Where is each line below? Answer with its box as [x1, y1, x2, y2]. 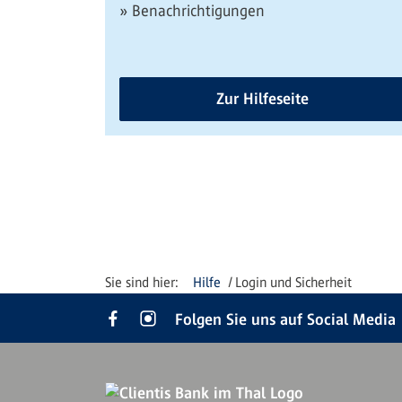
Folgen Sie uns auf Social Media [175, 310, 396, 328]
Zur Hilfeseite [215, 90, 309, 108]
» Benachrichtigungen [119, 2, 265, 20]
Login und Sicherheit [235, 275, 353, 290]
